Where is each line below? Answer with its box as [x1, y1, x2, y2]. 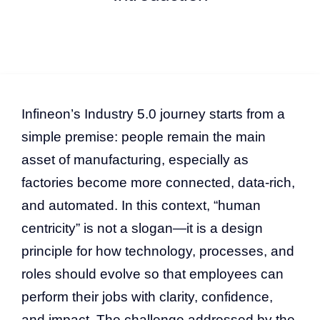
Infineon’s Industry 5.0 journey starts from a [21, 106, 285, 121]
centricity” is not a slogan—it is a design [21, 220, 263, 236]
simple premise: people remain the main [21, 129, 266, 144]
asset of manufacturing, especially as [21, 151, 249, 167]
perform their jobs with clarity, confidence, [21, 289, 273, 304]
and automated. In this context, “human [21, 197, 261, 213]
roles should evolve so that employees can [21, 266, 284, 281]
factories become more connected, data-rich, [21, 174, 295, 190]
